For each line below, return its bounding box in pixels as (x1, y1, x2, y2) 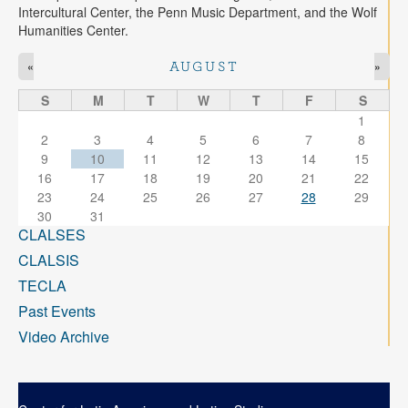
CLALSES (18, 223, 86, 245)
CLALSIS (18, 249, 79, 270)
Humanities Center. (18, 20, 128, 39)
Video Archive (18, 325, 109, 347)
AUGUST (169, 58, 239, 74)
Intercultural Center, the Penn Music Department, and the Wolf (18, 2, 377, 21)
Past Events (18, 300, 96, 321)
